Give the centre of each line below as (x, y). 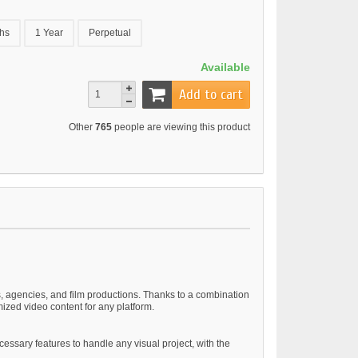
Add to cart (211, 94)
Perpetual (110, 33)
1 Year (49, 33)
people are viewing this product (181, 127)
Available (225, 68)
